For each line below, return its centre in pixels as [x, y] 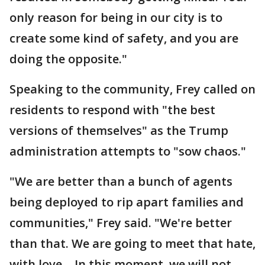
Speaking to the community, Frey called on [132, 89]
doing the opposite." [68, 59]
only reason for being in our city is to [116, 17]
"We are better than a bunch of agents [121, 181]
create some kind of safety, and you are [124, 38]
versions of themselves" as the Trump [119, 130]
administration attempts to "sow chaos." [128, 151]
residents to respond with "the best [112, 110]
